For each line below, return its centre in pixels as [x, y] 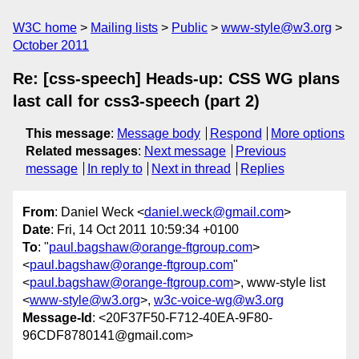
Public [190, 28]
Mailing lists [124, 28]
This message [68, 133]
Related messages [82, 151]
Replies [262, 169]
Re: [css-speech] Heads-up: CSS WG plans [176, 79]
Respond [236, 133]
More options [308, 133]
